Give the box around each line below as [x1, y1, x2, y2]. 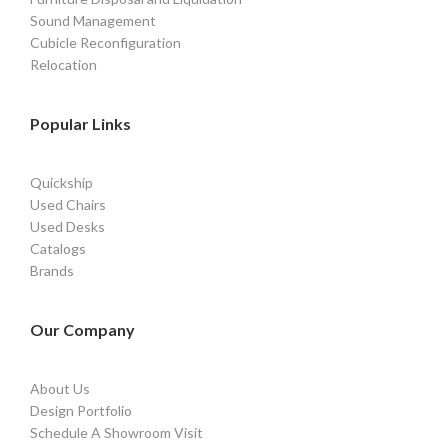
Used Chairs [30, 196, 106, 214]
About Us [30, 380, 90, 398]
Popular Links [30, 114, 131, 134]
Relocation [30, 56, 97, 74]
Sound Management [30, 12, 156, 30]
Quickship [30, 174, 93, 192]
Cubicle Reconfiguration [30, 34, 181, 52]
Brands [30, 262, 74, 280]
